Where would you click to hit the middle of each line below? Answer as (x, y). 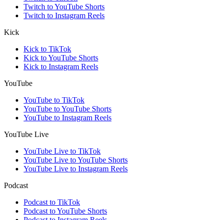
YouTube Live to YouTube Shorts (76, 160)
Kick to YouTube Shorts (61, 58)
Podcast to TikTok (52, 202)
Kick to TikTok (47, 49)
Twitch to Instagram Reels (64, 16)
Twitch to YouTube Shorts (64, 7)
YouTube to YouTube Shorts (68, 109)
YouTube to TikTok (54, 100)
